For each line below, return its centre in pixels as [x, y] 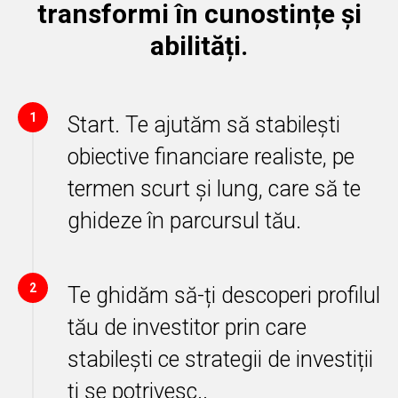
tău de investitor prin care [187, 327]
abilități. [199, 45]
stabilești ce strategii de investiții [220, 359]
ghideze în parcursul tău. [184, 220]
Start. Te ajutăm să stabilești [204, 124]
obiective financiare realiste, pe [211, 156]
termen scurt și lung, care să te [214, 188]
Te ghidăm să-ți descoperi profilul [224, 295]
